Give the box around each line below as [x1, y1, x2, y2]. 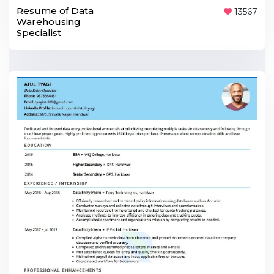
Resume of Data [17, 4, 94, 17]
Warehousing [17, 15, 81, 28]
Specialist [17, 26, 61, 39]
